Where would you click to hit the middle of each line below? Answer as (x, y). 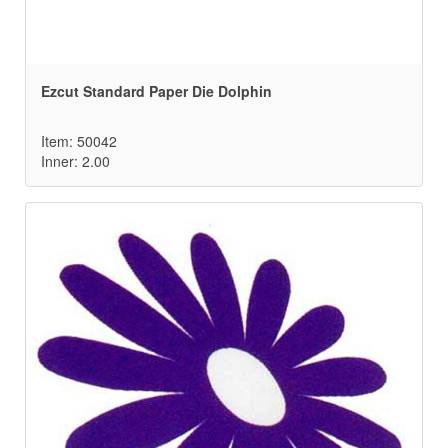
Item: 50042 (79, 141)
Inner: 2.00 (75, 161)
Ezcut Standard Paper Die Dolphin (156, 91)
